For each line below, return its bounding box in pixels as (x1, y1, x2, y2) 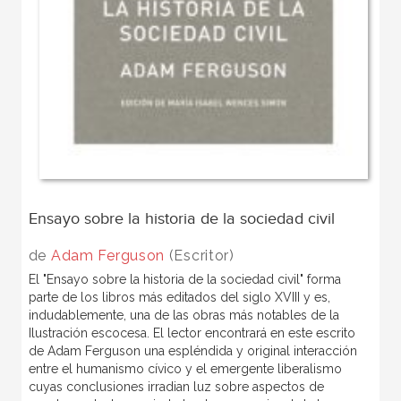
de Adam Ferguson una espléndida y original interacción (28, 344, 357, 359)
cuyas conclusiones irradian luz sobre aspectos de (28, 380, 324, 395)
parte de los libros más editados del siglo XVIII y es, (28, 290, 330, 305)
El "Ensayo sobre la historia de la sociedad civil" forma (28, 272, 341, 287)
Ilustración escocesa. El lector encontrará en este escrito (28, 326, 355, 341)
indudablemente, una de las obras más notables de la (28, 308, 339, 323)
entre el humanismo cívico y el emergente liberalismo (28, 362, 342, 377)
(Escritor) (165, 247, 235, 265)
